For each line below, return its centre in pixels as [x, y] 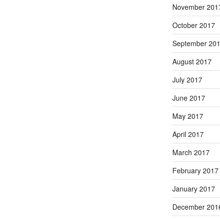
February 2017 [195, 170]
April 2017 [188, 134]
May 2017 [188, 116]
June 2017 [189, 97]
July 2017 [187, 79]
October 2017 [193, 25]
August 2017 [192, 61]
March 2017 [191, 152]
